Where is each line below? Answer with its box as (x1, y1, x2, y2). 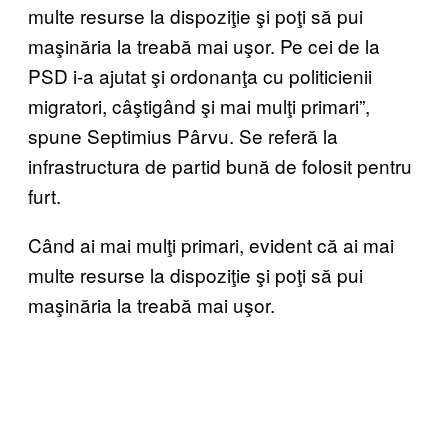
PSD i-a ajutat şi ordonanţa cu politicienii (28, 62, 372, 90)
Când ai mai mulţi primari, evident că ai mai (28, 231, 394, 259)
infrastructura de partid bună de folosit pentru (28, 152, 412, 180)
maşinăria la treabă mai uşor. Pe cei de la (28, 32, 380, 60)
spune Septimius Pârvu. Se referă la (28, 122, 338, 150)
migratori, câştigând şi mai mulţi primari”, (28, 92, 370, 120)
